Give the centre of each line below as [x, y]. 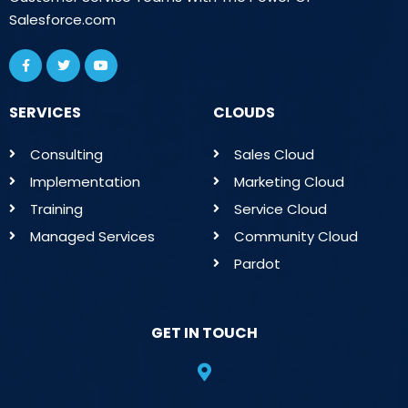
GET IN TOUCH [204, 332]
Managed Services [92, 236]
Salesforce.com [62, 19]
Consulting [66, 154]
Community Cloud [296, 236]
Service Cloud [280, 209]
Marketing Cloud [289, 181]
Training [56, 209]
